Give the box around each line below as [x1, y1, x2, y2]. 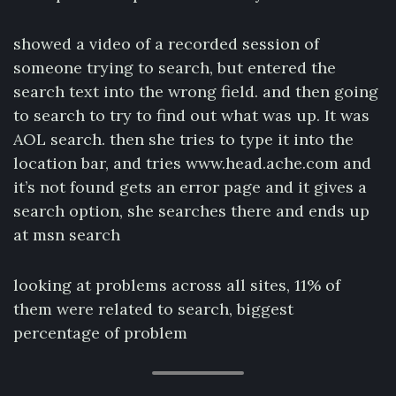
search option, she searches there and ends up [13, 201, 369, 221]
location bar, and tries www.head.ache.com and [13, 153, 371, 173]
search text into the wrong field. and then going [13, 81, 378, 102]
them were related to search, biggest [13, 299, 293, 319]
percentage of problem [13, 323, 187, 343]
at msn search [13, 225, 120, 245]
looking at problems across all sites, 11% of [13, 275, 340, 295]
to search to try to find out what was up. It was [13, 105, 369, 126]
